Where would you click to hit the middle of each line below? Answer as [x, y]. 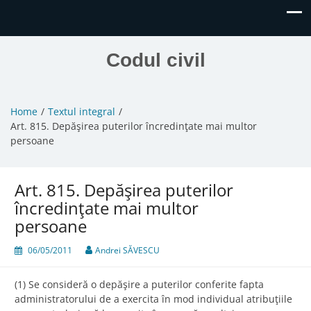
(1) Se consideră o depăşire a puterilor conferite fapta [139, 285]
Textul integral [82, 112]
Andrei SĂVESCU [127, 251]
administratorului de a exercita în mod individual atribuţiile [153, 299]
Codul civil [155, 60]
